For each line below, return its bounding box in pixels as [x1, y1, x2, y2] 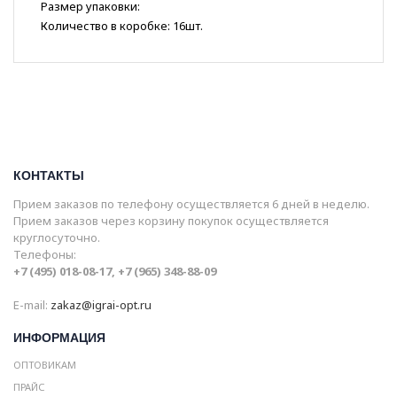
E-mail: [13, 297, 51, 314]
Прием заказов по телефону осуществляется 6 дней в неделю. [13, 196, 370, 213]
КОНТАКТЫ [13, 168, 84, 183]
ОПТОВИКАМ [13, 358, 76, 372]
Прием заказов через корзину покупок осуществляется [13, 213, 329, 230]
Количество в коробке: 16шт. [41, 18, 203, 35]
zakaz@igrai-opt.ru [51, 297, 152, 314]
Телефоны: [13, 246, 76, 263]
